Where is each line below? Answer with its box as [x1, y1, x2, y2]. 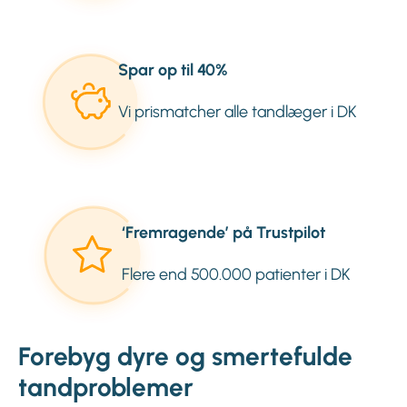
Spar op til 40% [118, 60, 229, 81]
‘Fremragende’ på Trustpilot [122, 223, 326, 243]
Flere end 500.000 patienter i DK [122, 264, 352, 285]
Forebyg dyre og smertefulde [18, 341, 352, 372]
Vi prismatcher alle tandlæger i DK [118, 102, 358, 123]
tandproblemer [18, 372, 194, 403]
